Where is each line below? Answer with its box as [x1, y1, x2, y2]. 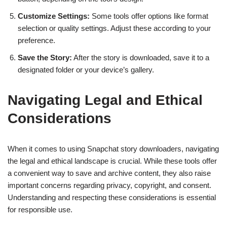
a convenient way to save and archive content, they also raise [8, 169, 211, 177]
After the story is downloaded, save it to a [72, 53, 209, 62]
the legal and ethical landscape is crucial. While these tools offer [8, 157, 217, 165]
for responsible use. [8, 205, 72, 214]
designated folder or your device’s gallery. [18, 65, 154, 74]
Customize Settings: [18, 12, 90, 20]
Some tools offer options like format [90, 12, 208, 20]
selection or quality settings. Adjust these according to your [18, 24, 211, 32]
